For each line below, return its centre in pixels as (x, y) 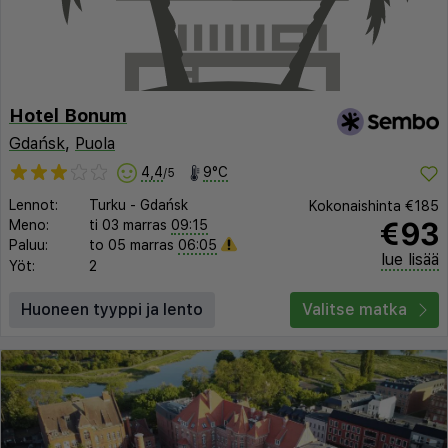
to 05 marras (131, 244)
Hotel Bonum (68, 115)
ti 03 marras (128, 224)
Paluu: (28, 244)
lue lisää (410, 260)
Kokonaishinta (357, 206)
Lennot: (33, 204)
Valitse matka (354, 310)
